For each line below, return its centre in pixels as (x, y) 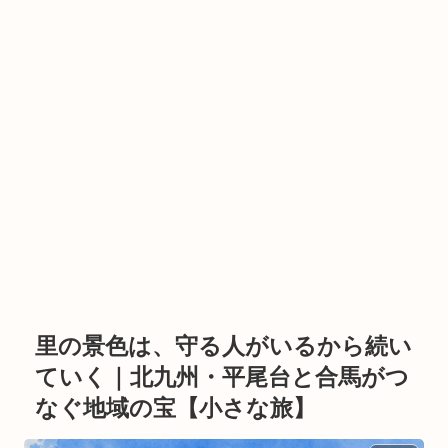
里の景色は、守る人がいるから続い (224, 347)
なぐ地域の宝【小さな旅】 (176, 409)
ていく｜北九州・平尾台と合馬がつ (222, 378)
